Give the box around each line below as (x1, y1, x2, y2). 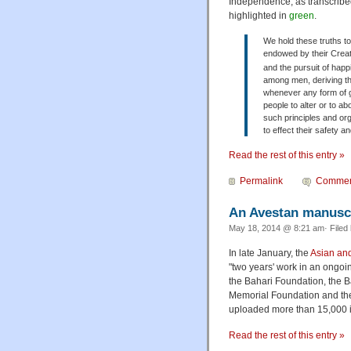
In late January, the (229, 248, 310, 259)
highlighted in (229, 10, 289, 22)
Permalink (240, 175, 283, 187)
